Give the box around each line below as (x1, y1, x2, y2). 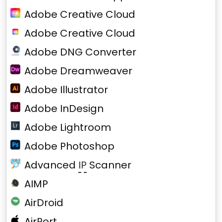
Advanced (24, 158, 78, 172)
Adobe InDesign (24, 102, 104, 115)
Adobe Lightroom (24, 120, 111, 134)
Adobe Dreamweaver (24, 64, 132, 78)
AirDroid (24, 196, 63, 210)
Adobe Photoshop (24, 139, 115, 153)
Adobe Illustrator (24, 83, 109, 97)
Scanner (87, 158, 131, 172)
